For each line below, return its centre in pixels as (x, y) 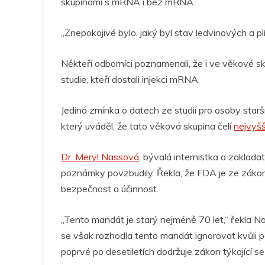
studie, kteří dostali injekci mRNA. (130, 80)
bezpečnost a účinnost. (110, 189)
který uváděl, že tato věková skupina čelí (147, 126)
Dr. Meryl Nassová (100, 157)
